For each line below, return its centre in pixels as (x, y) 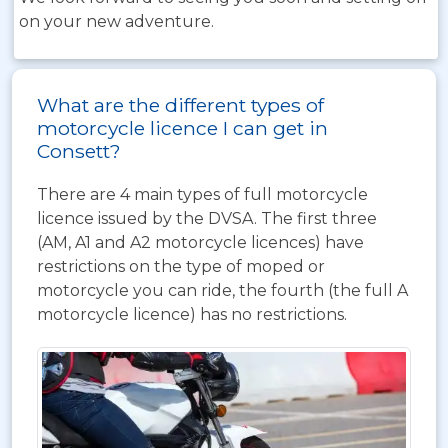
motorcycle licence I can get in (182, 128)
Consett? (79, 151)
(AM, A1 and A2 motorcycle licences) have (200, 242)
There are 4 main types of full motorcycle (202, 194)
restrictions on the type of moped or (181, 266)
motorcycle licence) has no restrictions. (192, 314)
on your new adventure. (116, 21)
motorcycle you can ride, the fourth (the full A (222, 290)
